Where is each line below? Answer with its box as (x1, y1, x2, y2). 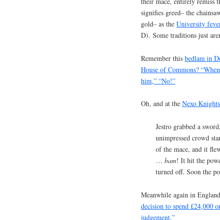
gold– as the (141, 19, 176, 28)
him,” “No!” (141, 76, 175, 85)
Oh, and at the (141, 99, 182, 109)
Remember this (141, 53, 185, 63)
